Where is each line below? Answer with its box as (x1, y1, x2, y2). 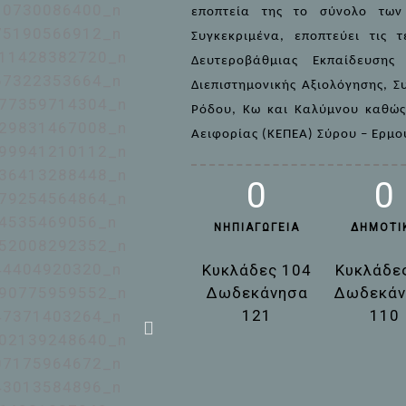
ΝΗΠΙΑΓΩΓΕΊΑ (214, 221, 301, 234)
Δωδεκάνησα (206, 284, 308, 302)
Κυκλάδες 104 (202, 261, 313, 279)
